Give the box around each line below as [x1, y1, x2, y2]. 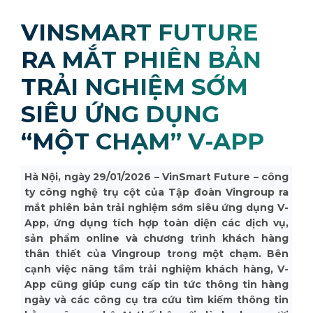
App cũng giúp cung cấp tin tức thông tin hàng [24, 278, 289, 291]
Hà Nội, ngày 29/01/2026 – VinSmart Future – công [24, 170, 289, 183]
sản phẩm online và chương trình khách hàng [24, 232, 289, 245]
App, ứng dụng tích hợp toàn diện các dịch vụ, [24, 217, 289, 229]
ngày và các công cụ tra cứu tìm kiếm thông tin [24, 293, 289, 306]
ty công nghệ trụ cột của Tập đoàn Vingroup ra [24, 186, 289, 198]
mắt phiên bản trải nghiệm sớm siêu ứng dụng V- [24, 201, 289, 214]
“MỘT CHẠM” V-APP [21, 127, 264, 155]
